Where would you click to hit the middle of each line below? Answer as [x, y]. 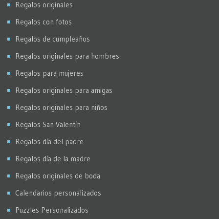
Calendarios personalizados [58, 193]
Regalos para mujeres [49, 73]
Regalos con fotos [44, 22]
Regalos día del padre [49, 141]
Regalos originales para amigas [64, 90]
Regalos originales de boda [58, 175]
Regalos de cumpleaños [53, 39]
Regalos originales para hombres [67, 56]
